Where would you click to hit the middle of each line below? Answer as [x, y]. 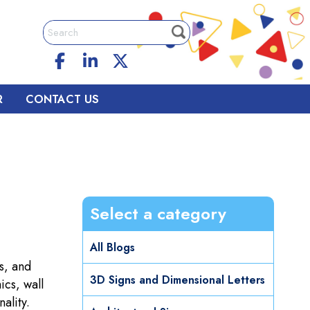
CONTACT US [62, 99]
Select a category [158, 214]
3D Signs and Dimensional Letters [177, 280]
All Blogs [112, 248]
